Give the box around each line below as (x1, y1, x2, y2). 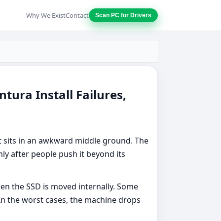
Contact (66, 10, 89, 20)
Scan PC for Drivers (95, 12, 151, 19)
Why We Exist (26, 10, 66, 20)
